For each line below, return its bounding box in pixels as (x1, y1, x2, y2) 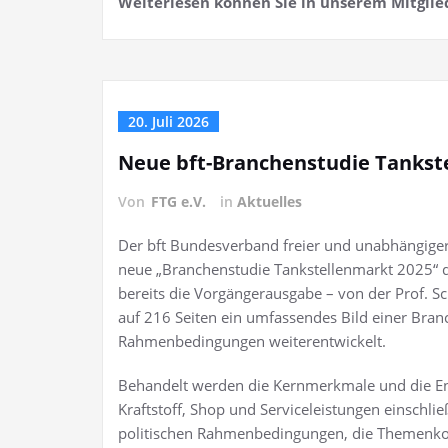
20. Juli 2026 (128, 112, 209, 131)
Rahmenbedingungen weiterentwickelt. (118, 331, 386, 351)
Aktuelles (237, 192, 302, 211)
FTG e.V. (151, 192, 206, 211)
